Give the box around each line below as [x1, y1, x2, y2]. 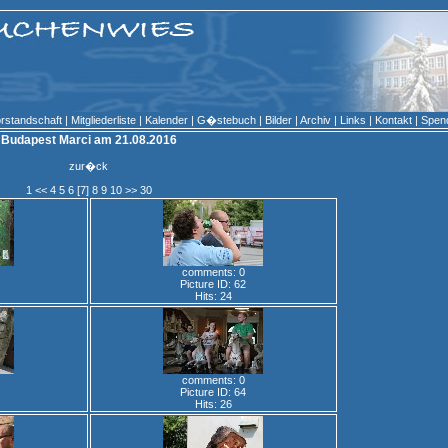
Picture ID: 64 [180, 386, 246, 398]
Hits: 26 [194, 398, 232, 410]
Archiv [300, 114, 331, 126]
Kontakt [375, 114, 412, 126]
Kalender [145, 114, 188, 126]
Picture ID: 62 [180, 278, 246, 290]
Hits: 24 [194, 290, 232, 302]
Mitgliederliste [71, 114, 136, 126]
